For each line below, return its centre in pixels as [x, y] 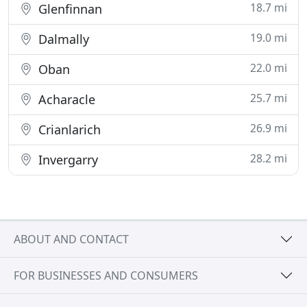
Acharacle [65, 99]
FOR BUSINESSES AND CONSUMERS [106, 275]
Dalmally [62, 39]
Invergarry [66, 160]
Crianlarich [68, 130]
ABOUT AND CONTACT [71, 239]
